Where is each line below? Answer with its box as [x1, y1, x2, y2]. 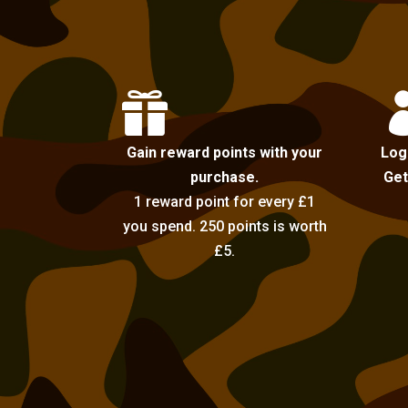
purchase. [190, 168, 260, 187]
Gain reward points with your [127, 144, 323, 162]
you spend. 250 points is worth [122, 218, 327, 236]
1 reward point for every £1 [134, 193, 316, 211]
